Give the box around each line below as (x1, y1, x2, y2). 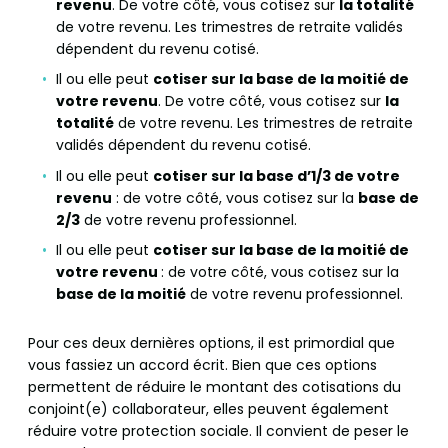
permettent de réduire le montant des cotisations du (28, 377, 401, 398)
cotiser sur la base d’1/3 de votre (153, 165, 400, 186)
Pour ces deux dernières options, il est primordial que (28, 333, 395, 354)
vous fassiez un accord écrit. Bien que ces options (28, 355, 377, 376)
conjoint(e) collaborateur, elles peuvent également (28, 399, 389, 420)
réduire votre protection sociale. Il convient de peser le (28, 421, 409, 442)
